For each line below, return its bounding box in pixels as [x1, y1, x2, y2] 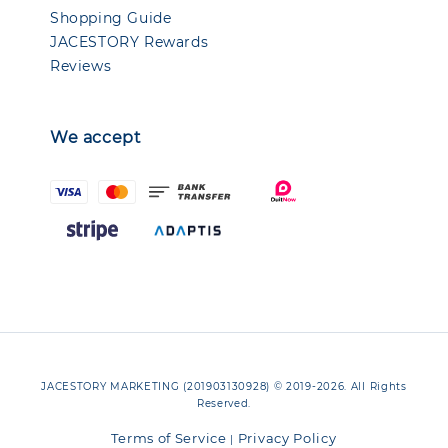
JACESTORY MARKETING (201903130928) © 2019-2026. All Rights [41, 380, 407, 393]
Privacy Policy [237, 430, 337, 446]
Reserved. [196, 397, 252, 410]
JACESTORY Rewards [50, 32, 209, 51]
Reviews [50, 56, 112, 75]
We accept [50, 127, 142, 147]
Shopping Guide [50, 8, 172, 27]
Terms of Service [111, 430, 227, 446]
